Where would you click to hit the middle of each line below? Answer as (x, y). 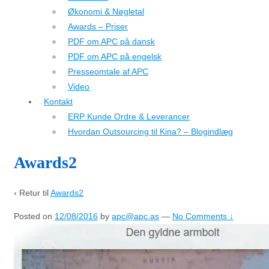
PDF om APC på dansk (111, 41)
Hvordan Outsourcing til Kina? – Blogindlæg (150, 131)
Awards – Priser (98, 26)
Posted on (34, 216)
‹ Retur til (32, 192)
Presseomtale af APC (108, 71)
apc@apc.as (135, 216)
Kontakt (58, 101)
